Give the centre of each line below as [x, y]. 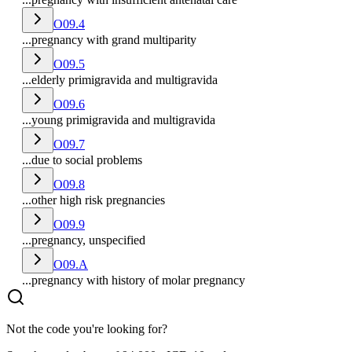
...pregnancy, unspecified [84, 240]
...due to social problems [82, 160]
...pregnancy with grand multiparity [109, 40]
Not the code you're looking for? [87, 329]
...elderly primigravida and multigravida [120, 80]
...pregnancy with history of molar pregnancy [134, 280]
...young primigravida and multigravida [119, 120]
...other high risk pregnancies [93, 200]
